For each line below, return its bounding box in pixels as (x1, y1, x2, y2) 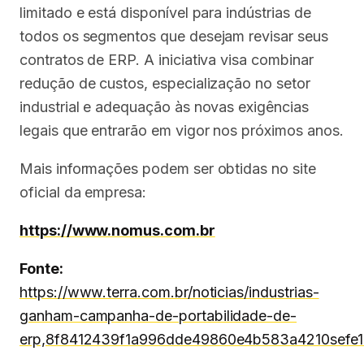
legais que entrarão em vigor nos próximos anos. (19, 122, 344, 139)
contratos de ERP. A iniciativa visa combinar (19, 51, 314, 68)
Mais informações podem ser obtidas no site (19, 160, 316, 177)
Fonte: (19, 260, 63, 277)
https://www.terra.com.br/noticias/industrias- (19, 284, 319, 301)
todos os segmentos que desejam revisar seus (19, 28, 328, 45)
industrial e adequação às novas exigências (19, 98, 309, 115)
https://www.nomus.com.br (19, 222, 215, 239)
